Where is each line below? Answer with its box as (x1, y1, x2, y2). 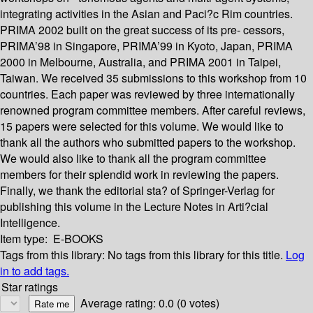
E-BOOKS (53, 231, 103, 247)
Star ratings (1, 279, 58, 296)
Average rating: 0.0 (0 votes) (80, 295, 219, 312)
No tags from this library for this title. (108, 247, 283, 263)
